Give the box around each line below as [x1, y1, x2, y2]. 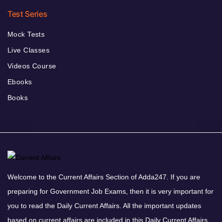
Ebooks [7, 77, 32, 86]
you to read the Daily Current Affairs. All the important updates [7, 201, 201, 210]
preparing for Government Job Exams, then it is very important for [7, 187, 214, 195]
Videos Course [7, 61, 56, 70]
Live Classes [7, 46, 50, 54]
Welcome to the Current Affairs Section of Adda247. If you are [7, 172, 200, 181]
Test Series [7, 8, 48, 19]
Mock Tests [7, 30, 45, 38]
